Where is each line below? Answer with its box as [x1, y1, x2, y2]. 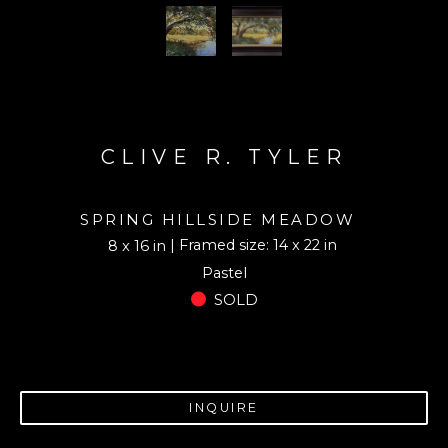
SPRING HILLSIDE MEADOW [80, 210, 355, 230]
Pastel [201, 264, 247, 283]
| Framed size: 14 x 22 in [169, 236, 337, 255]
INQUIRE [189, 400, 259, 416]
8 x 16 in [107, 236, 166, 255]
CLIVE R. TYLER [100, 145, 348, 170]
